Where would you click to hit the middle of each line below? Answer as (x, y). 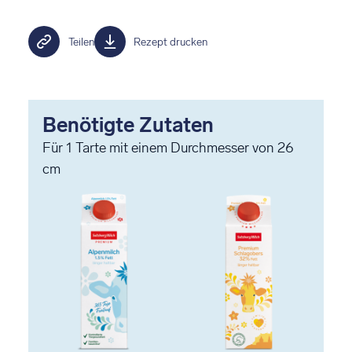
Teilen (81, 42)
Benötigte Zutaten (128, 125)
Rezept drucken (170, 42)
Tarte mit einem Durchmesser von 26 (183, 148)
